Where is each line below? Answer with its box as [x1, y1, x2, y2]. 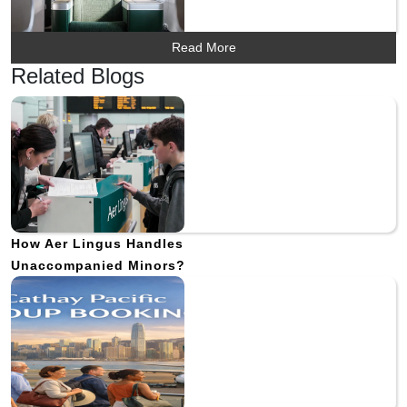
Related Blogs [11, 63, 144, 88]
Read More [171, 39, 236, 55]
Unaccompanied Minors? [11, 257, 185, 273]
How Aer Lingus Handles [11, 235, 184, 251]
